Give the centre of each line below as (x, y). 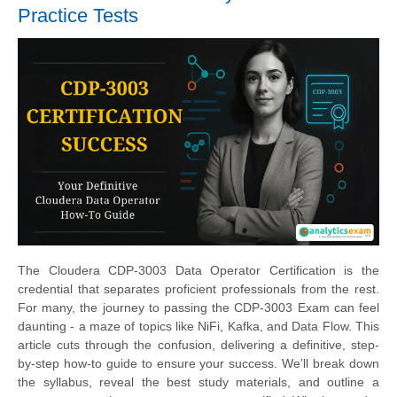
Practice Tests (78, 15)
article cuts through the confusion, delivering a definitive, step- (198, 345)
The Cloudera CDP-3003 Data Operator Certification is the (198, 271)
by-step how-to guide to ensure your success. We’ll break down (198, 364)
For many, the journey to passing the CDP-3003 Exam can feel (198, 308)
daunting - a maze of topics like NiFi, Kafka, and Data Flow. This (198, 327)
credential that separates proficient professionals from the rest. (198, 289)
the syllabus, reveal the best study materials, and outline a (198, 382)
